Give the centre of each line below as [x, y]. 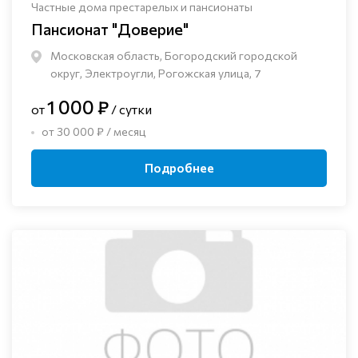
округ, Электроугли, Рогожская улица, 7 [156, 73]
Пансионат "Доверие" [110, 29]
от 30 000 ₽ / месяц [94, 131]
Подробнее [179, 168]
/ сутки [130, 109]
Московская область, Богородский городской [174, 56]
